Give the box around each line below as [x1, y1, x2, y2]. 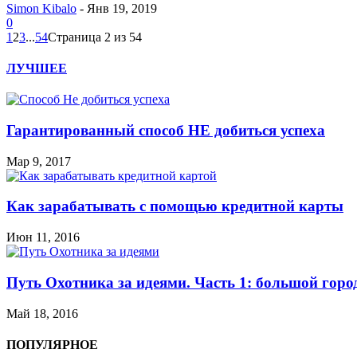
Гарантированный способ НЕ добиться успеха [6, 122, 325, 139]
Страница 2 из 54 [48, 29, 142, 44]
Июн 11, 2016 [6, 230, 80, 245]
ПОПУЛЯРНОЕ [6, 337, 98, 351]
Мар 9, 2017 [6, 154, 71, 168]
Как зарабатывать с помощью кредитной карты [6, 198, 343, 215]
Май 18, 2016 [6, 306, 78, 320]
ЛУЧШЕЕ [6, 61, 67, 76]
